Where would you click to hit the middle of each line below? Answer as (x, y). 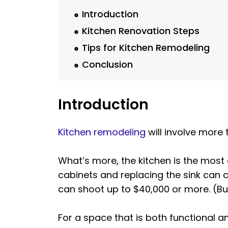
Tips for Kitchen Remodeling (146, 48)
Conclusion (107, 65)
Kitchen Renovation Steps (141, 31)
